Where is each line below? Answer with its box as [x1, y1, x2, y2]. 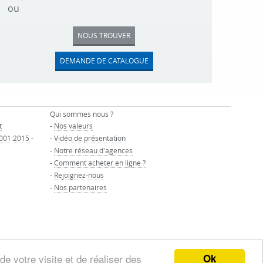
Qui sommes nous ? [50, 109, 114, 119]
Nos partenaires [54, 183, 107, 192]
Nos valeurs [54, 121, 93, 130]
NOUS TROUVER [77, 31, 131, 40]
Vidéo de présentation [54, 133, 126, 143]
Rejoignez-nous [54, 170, 104, 180]
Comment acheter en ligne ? [54, 158, 146, 167]
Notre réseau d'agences [54, 146, 133, 155]
